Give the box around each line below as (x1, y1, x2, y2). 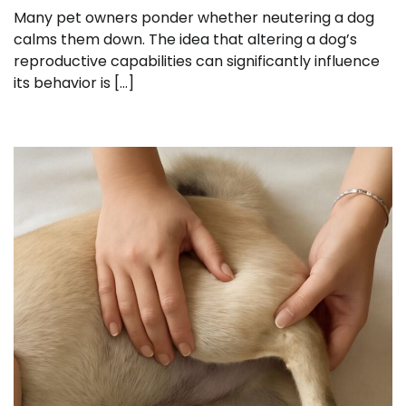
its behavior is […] (14, 72, 134, 94)
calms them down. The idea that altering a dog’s (14, 29, 357, 51)
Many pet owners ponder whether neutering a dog (14, 7, 374, 29)
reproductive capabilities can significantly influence (14, 51, 380, 72)
